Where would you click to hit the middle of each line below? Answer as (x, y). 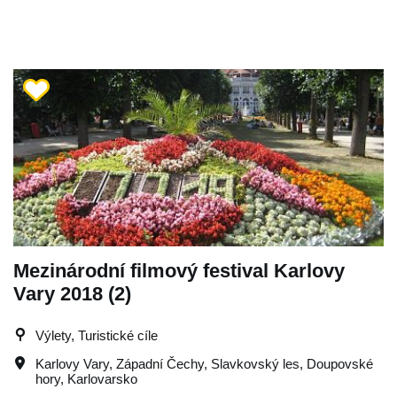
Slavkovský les (255, 363)
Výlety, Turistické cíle (97, 335)
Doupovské (340, 363)
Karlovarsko (102, 378)
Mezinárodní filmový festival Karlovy (179, 270)
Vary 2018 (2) (72, 293)
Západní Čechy (160, 363)
